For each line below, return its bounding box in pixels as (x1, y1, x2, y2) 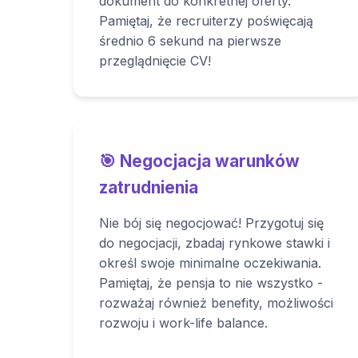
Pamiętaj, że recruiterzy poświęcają (99, 13, 313, 29)
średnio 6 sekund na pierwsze (99, 33, 281, 49)
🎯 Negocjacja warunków (99, 151, 300, 171)
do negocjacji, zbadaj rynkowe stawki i (99, 235, 330, 251)
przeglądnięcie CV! (99, 53, 211, 69)
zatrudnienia (99, 177, 198, 197)
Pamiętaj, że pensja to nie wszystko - (99, 275, 323, 291)
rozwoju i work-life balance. (99, 315, 268, 331)
